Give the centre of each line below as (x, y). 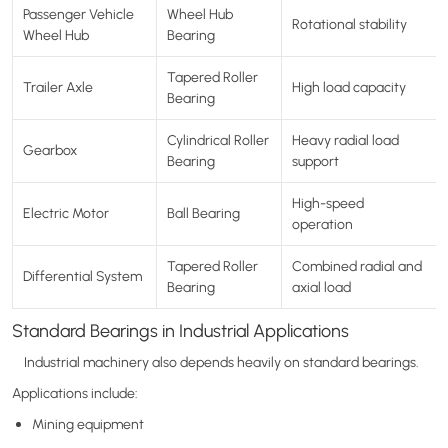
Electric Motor (66, 212)
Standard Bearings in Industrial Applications (180, 330)
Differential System (82, 275)
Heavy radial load (345, 139)
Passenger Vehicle (78, 13)
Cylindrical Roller (218, 139)
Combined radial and (357, 265)
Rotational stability (349, 23)
